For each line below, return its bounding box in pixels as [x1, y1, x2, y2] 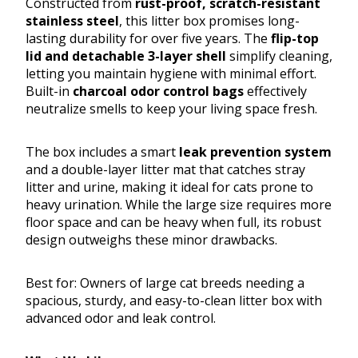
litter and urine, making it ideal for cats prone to [26, 178, 313, 197]
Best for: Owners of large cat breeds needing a [26, 274, 304, 292]
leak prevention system [179, 143, 332, 161]
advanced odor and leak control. [26, 309, 216, 328]
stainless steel [26, 12, 119, 30]
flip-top [271, 30, 319, 48]
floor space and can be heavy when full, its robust [26, 213, 321, 232]
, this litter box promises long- [119, 12, 300, 30]
